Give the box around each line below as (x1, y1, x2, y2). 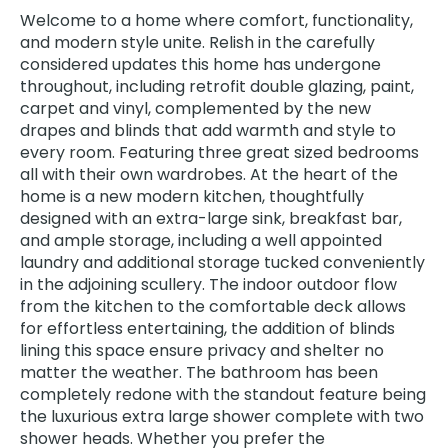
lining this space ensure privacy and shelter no (20, 339, 384, 362)
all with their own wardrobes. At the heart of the (20, 163, 398, 186)
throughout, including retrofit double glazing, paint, (20, 75, 414, 98)
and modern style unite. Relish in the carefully (20, 31, 375, 54)
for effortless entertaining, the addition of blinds (20, 317, 395, 340)
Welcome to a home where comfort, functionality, (20, 9, 413, 32)
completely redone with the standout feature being (20, 383, 426, 406)
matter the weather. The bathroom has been (20, 361, 378, 384)
